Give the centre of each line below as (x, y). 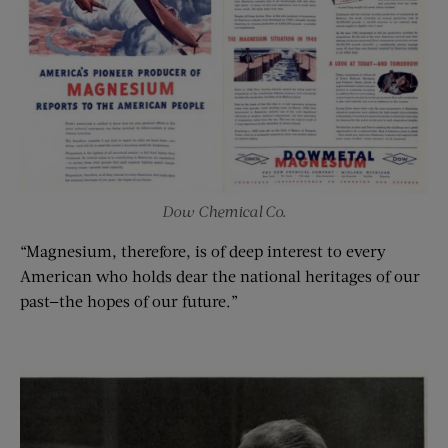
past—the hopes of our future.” (129, 300)
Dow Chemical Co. (224, 210)
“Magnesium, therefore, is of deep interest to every (203, 250)
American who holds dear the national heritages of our (220, 275)
